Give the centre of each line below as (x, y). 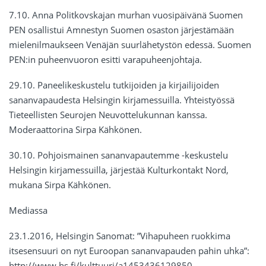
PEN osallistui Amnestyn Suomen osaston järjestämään (121, 30)
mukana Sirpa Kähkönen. (60, 185)
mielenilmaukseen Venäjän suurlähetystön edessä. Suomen (130, 45)
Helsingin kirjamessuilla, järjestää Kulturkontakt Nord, (119, 170)
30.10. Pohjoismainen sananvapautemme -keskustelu (118, 155)
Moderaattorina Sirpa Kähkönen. (75, 130)
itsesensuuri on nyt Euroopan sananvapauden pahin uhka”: (129, 251)
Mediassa (28, 210)
